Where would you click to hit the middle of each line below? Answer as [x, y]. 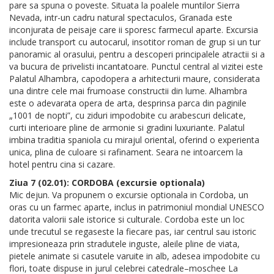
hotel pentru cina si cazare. [62, 165]
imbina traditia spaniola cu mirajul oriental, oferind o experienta [134, 140]
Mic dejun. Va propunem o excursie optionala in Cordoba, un [129, 195]
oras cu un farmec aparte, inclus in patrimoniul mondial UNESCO [137, 207]
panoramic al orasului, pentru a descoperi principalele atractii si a [137, 54]
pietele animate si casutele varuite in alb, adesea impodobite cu [135, 256]
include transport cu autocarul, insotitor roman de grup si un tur [135, 42]
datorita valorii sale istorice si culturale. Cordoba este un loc [127, 220]
